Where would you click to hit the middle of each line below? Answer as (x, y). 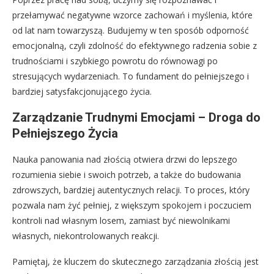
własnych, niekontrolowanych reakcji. (86, 236)
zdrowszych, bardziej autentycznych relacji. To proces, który (131, 190)
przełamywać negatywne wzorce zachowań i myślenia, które (132, 15)
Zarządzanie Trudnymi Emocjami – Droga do (136, 118)
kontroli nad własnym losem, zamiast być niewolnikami (121, 221)
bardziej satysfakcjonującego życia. (82, 92)
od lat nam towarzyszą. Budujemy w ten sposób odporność (131, 31)
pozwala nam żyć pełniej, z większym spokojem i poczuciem (132, 206)
